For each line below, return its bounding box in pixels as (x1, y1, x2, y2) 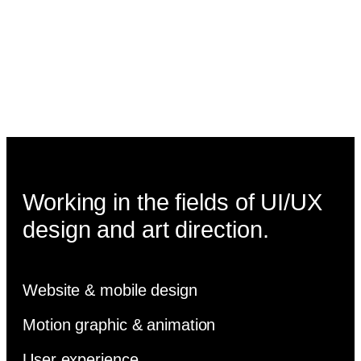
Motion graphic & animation (23, 316, 216, 334)
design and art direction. (23, 217, 269, 243)
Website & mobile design (23, 281, 197, 300)
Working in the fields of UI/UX (23, 189, 322, 216)
